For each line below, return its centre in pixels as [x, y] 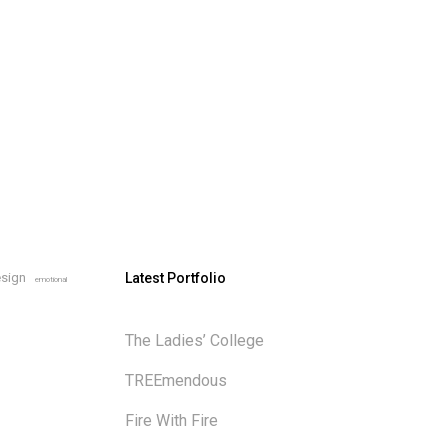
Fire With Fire [172, 420]
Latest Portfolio [176, 278]
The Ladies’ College [195, 340]
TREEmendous [176, 380]
